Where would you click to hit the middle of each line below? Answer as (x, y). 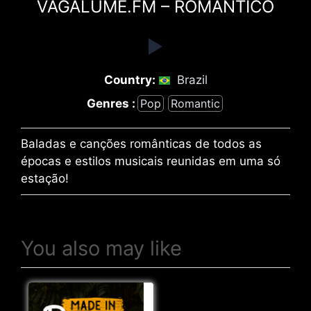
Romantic (195, 104)
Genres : (111, 103)
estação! (45, 179)
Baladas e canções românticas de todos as (141, 144)
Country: (129, 80)
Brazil (192, 80)
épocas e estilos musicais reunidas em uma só (151, 161)
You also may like (101, 249)
